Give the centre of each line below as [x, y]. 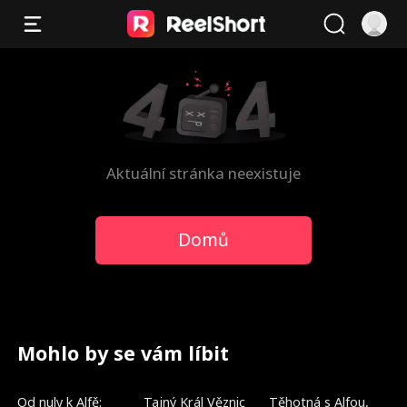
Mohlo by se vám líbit [124, 353]
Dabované [176, 392]
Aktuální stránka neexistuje [203, 174]
